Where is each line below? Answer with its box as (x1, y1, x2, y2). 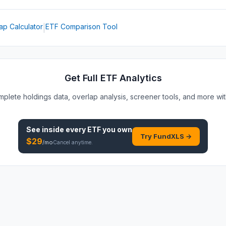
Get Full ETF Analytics (64, 73, 162, 83)
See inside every (26, 125, 87, 134)
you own (101, 125, 132, 134)
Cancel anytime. (53, 139, 93, 145)
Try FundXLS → (140, 132, 192, 140)
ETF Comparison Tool (45, 22, 118, 31)
